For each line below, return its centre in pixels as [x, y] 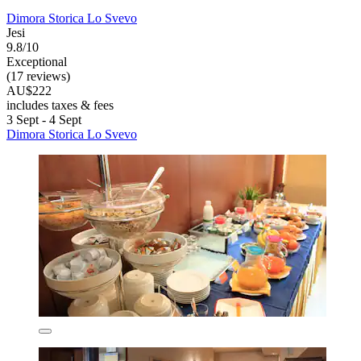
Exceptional [37, 62]
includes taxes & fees [60, 106]
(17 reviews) [38, 77]
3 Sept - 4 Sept [44, 120]
